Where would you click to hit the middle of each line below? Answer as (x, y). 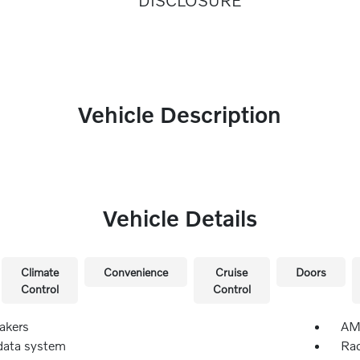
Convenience (135, 272)
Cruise (232, 272)
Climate (39, 272)
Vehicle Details (180, 218)
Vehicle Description (180, 115)
